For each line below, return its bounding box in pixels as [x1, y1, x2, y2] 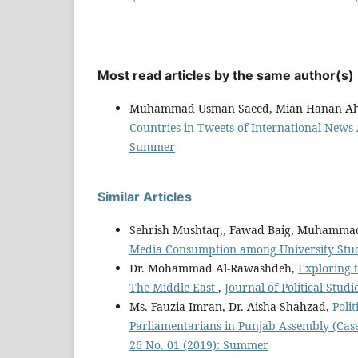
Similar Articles [97, 188, 192, 205]
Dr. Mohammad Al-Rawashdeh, [129, 260, 298, 276]
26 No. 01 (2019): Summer [129, 336, 268, 352]
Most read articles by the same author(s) [97, 66, 354, 83]
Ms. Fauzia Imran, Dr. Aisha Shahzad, [129, 298, 332, 314]
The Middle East [129, 279, 218, 295]
